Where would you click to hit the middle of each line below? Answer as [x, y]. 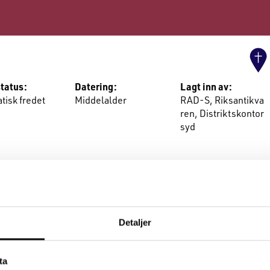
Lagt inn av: [206, 86]
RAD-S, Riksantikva [222, 100]
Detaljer [135, 222]
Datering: [96, 86]
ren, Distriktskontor [222, 113]
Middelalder [101, 100]
